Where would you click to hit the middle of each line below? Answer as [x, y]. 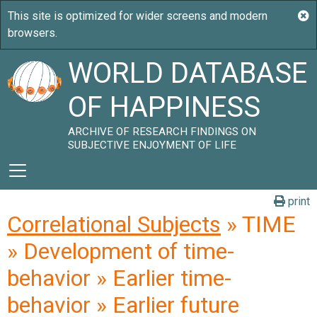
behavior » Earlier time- [119, 278]
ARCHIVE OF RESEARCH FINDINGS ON [162, 132]
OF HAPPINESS [165, 107]
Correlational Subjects [114, 224]
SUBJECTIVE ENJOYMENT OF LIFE [152, 145]
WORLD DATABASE [188, 73]
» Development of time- [121, 251]
